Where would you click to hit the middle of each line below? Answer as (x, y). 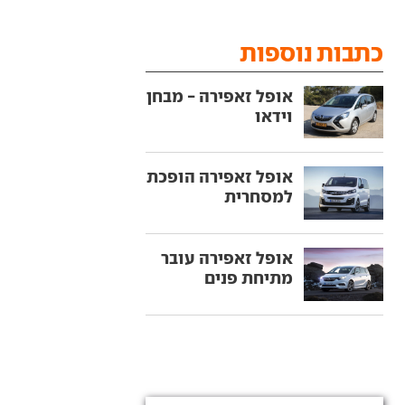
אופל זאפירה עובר (226, 258)
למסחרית (258, 197)
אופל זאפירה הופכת (219, 177)
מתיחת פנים (248, 278)
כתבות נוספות (311, 52)
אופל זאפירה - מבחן (219, 96)
